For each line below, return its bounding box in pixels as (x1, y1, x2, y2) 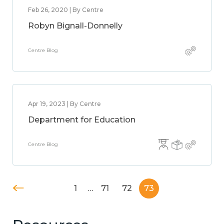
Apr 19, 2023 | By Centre (28, 100, 101, 107)
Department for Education (28, 115, 135, 124)
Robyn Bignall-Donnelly (28, 21, 122, 30)
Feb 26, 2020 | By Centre (28, 6, 103, 13)
